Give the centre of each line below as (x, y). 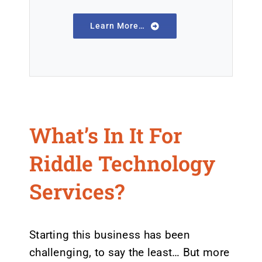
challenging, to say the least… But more (129, 252)
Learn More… (118, 26)
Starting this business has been (109, 235)
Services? (77, 192)
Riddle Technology (122, 163)
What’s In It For (105, 135)
